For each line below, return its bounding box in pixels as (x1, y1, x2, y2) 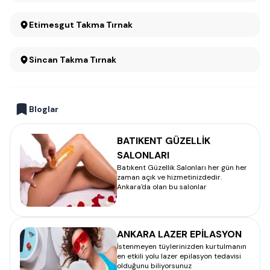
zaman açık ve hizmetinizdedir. (117, 172, 222, 182)
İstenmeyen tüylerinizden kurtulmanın (117, 242, 246, 251)
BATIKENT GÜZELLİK (117, 134, 210, 147)
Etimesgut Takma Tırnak (29, 19, 133, 30)
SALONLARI (117, 149, 169, 162)
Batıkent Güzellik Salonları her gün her (117, 163, 247, 172)
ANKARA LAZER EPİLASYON (117, 228, 242, 240)
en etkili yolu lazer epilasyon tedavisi (117, 251, 241, 261)
